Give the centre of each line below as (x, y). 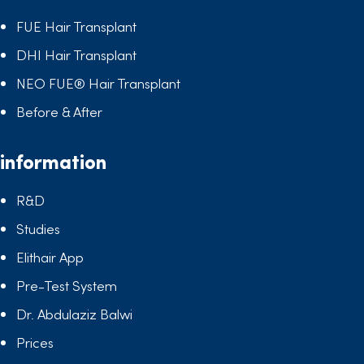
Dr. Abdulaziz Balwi (74, 313)
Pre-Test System (67, 285)
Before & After (59, 111)
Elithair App (50, 256)
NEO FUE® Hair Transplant (98, 82)
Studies (38, 228)
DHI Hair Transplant (76, 54)
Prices (35, 342)
